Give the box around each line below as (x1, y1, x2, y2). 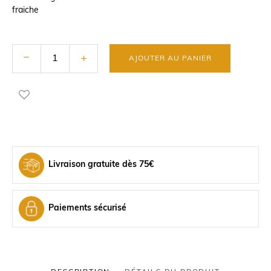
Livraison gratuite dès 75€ (48, 160, 154, 169)
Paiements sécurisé (48, 204, 126, 213)
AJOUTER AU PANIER (128, 55, 212, 62)
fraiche (12, 6, 39, 15)
